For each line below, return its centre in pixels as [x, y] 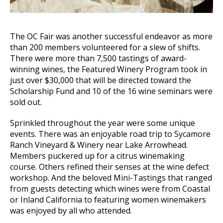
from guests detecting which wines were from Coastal [110, 188]
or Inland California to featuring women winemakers [108, 199]
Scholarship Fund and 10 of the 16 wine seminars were [111, 91]
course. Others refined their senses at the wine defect [110, 167]
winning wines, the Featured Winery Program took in [109, 69]
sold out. [26, 102]
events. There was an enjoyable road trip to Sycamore [110, 134]
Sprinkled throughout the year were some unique [103, 123]
